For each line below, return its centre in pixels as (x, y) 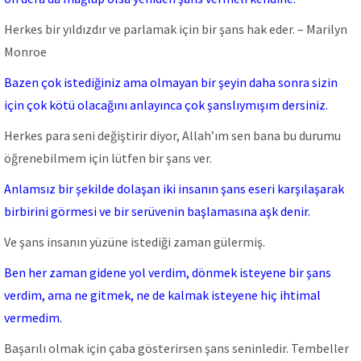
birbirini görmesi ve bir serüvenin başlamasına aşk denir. (157, 211)
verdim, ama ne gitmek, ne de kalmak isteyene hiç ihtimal (162, 295)
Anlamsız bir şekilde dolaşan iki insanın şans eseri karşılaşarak (174, 189)
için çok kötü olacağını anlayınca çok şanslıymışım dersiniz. (166, 105)
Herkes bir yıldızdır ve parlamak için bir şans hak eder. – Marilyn (176, 29)
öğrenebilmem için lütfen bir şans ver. (108, 158)
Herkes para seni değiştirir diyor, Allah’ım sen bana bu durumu (172, 135)
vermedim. (33, 317)
